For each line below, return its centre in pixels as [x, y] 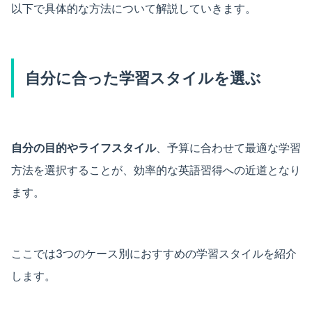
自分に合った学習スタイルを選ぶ [143, 78]
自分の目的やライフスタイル [84, 147]
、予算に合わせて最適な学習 [228, 147]
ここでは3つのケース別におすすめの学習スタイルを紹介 [154, 253]
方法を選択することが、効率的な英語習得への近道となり [156, 170]
